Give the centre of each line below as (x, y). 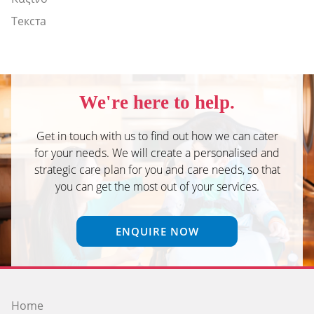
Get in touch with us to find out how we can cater (157, 136)
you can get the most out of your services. (157, 186)
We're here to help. (157, 102)
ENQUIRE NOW (157, 231)
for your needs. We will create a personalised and (157, 152)
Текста (29, 21)
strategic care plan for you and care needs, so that (157, 169)
